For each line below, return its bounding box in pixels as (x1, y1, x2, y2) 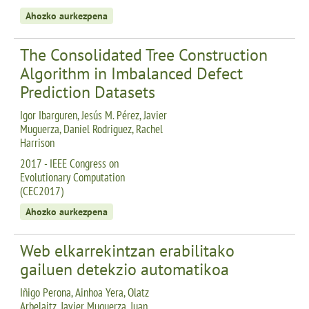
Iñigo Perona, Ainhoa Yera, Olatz (20, 284, 149, 300)
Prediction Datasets (20, 81, 155, 103)
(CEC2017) (20, 183, 63, 199)
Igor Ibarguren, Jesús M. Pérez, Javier (20, 107, 167, 123)
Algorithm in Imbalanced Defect (20, 62, 243, 84)
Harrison (20, 134, 54, 150)
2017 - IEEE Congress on (20, 155, 119, 171)
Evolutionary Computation (20, 169, 125, 185)
